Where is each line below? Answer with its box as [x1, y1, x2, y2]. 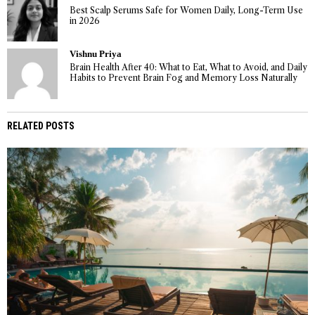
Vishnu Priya [69, 49, 122, 59]
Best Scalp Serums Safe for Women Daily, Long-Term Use [69, 4, 303, 15]
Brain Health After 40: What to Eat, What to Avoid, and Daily [69, 62, 307, 73]
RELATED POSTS [7, 120, 75, 131]
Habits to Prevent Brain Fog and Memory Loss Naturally [69, 72, 297, 84]
